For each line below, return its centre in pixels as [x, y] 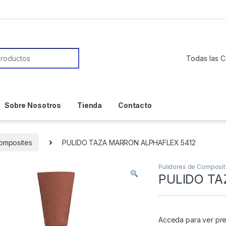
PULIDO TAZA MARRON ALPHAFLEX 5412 [129, 142]
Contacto [135, 105]
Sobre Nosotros [33, 105]
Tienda [90, 105]
